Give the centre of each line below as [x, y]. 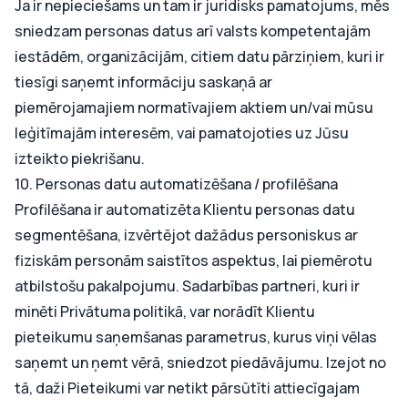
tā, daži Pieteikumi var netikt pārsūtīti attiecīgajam [187, 388]
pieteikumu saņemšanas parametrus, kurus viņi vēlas [196, 337]
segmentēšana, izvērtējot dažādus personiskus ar [186, 235]
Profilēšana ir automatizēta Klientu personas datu [185, 209]
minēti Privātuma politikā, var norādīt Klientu [165, 311]
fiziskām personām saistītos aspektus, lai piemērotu [194, 260]
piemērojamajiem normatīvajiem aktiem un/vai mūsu [194, 107]
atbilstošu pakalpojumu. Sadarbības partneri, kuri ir [187, 286]
